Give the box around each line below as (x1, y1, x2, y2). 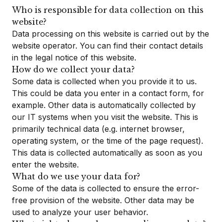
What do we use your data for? (12, 171, 141, 181)
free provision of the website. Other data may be (12, 195, 194, 205)
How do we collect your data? (12, 64, 135, 74)
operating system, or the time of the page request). (12, 136, 203, 146)
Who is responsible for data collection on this (12, 5, 204, 15)
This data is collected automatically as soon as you (12, 148, 202, 158)
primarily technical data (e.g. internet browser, (12, 124, 185, 134)
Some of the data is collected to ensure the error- (12, 183, 199, 193)
